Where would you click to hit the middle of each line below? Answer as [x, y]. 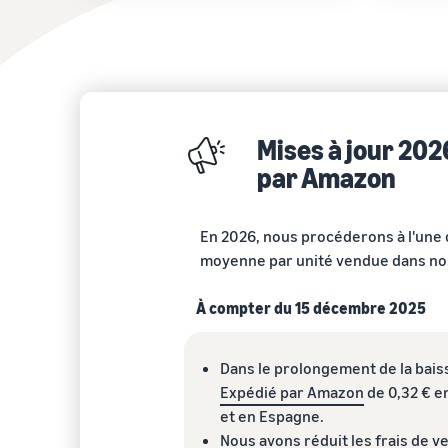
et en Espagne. [272, 415]
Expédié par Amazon [292, 391]
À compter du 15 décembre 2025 [311, 307]
